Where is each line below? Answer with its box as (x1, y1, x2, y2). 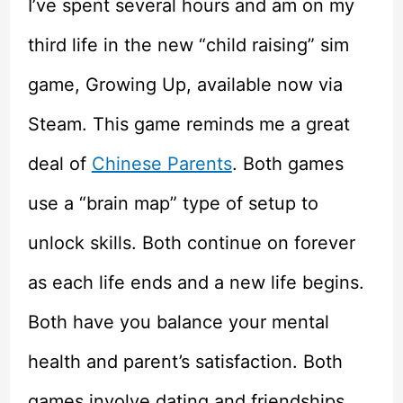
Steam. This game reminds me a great (27, 112, 350, 135)
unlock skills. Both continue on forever (27, 231, 355, 254)
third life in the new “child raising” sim (27, 33, 349, 56)
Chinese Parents (91, 152, 232, 175)
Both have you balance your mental (27, 310, 329, 333)
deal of (27, 152, 92, 175)
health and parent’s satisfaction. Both (27, 350, 343, 372)
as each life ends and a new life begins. (27, 271, 364, 293)
